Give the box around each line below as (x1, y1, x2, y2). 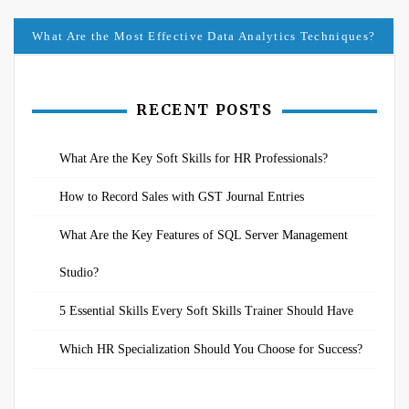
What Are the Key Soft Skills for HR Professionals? (59, 152, 328, 165)
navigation (13, 2, 166, 38)
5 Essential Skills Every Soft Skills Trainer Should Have (59, 304, 353, 318)
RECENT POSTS (136, 100, 273, 119)
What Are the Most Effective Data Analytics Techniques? (32, 29, 376, 43)
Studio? (59, 266, 99, 279)
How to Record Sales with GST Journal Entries (59, 190, 304, 204)
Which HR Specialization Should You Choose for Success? (59, 342, 362, 356)
